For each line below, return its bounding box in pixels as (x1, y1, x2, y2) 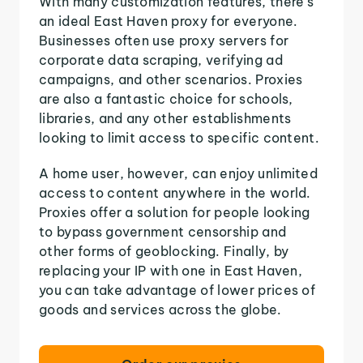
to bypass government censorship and (39, 223, 287, 240)
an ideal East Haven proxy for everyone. (39, 12, 298, 29)
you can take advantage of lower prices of (39, 281, 316, 298)
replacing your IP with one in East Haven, (39, 262, 303, 279)
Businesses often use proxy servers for (39, 32, 289, 49)
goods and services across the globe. (39, 301, 282, 318)
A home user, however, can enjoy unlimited (39, 164, 318, 181)
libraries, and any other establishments (39, 109, 292, 126)
